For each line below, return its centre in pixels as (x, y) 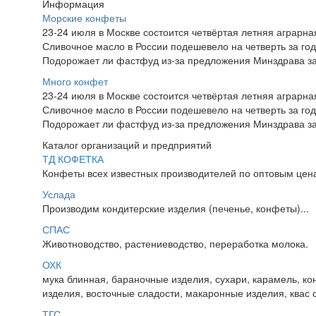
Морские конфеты (84, 18)
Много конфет (75, 81)
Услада (59, 194)
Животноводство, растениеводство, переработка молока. (175, 243)
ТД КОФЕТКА (73, 159)
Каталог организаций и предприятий (127, 145)
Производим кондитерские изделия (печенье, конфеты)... (176, 208)
